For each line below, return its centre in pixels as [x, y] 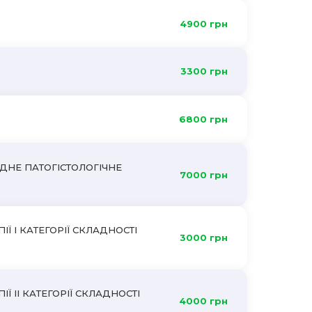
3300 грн [204, 71]
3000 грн [203, 238]
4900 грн [203, 23]
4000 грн [203, 301]
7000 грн [203, 174]
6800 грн [203, 119]
